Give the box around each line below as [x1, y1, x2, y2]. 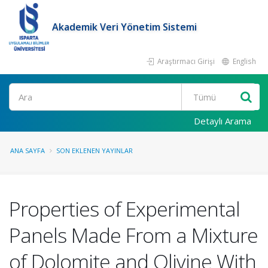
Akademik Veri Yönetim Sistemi [52, 20, 197, 33]
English [231, 56, 256, 66]
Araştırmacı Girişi [156, 56, 215, 66]
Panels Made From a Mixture [9, 221, 258, 249]
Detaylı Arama [194, 115, 251, 127]
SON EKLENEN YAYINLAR [56, 146, 133, 155]
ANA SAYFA [10, 146, 45, 155]
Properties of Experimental [9, 195, 240, 223]
